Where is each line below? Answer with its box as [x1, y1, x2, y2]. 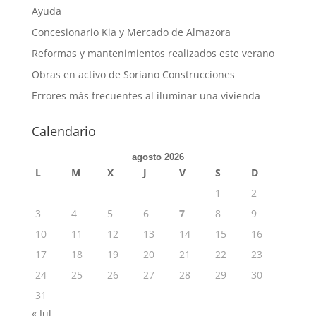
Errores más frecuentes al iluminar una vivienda [31, 89, 260, 102]
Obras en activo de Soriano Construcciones [31, 68, 235, 81]
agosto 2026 [131, 152, 184, 162]
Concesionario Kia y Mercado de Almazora [31, 25, 231, 39]
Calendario [31, 123, 96, 140]
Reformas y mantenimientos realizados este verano [31, 47, 274, 60]
